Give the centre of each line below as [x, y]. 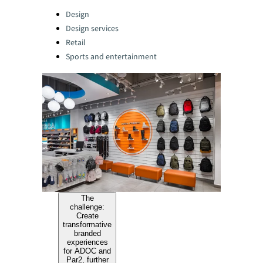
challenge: [87, 207]
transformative [87, 225]
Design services [92, 29]
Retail [76, 43]
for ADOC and [87, 251]
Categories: [64, 11]
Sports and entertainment [111, 57]
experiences [87, 242]
